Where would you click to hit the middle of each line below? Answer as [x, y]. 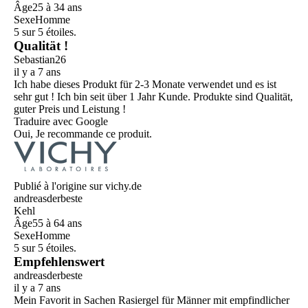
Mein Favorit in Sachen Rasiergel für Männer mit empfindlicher [152, 300]
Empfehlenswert [59, 262]
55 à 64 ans [57, 223]
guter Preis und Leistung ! [70, 109]
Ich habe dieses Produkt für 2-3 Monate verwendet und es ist [145, 85]
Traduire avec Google [61, 122]
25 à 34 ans [57, 8]
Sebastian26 [40, 60]
